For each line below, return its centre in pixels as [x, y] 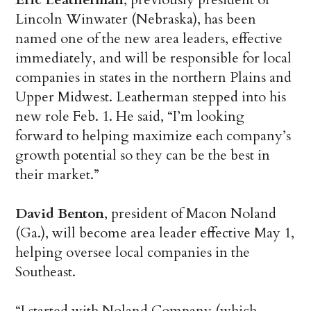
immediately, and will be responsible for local [154, 58]
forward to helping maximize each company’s [153, 136]
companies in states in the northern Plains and [154, 78]
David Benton [60, 214]
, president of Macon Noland [191, 214]
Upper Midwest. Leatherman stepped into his [151, 97]
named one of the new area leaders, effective [149, 39]
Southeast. [46, 272]
